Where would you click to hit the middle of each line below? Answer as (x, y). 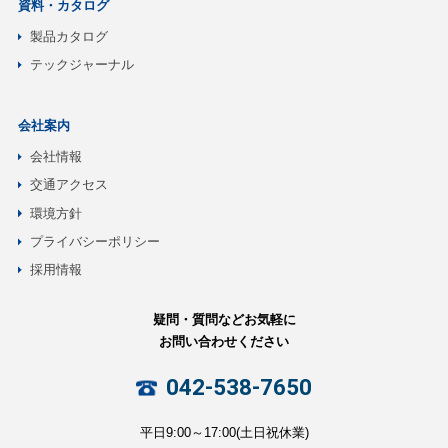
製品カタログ (68, 37)
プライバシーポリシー (94, 242)
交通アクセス (68, 185)
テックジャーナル (81, 65)
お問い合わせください (224, 341)
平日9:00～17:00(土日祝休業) (224, 432)
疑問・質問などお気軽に (224, 319)
